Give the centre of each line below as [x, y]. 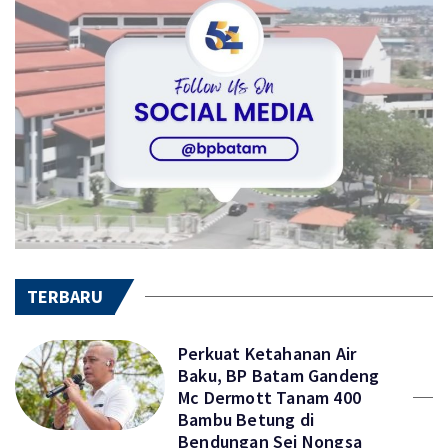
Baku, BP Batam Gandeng [279, 375]
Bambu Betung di [246, 419]
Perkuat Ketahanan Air [267, 353]
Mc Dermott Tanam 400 [269, 397]
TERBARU [65, 296]
